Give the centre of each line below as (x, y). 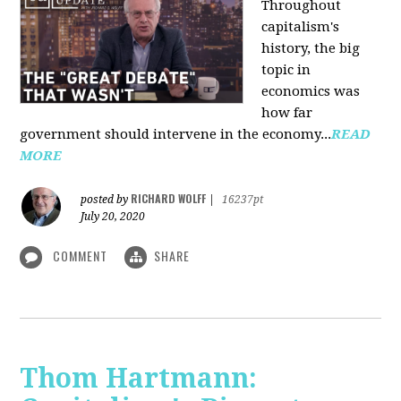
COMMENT (81, 255)
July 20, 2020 (113, 216)
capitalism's (301, 26)
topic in (286, 69)
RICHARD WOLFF (169, 198)
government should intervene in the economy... (176, 134)
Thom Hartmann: (139, 379)
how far (287, 112)
